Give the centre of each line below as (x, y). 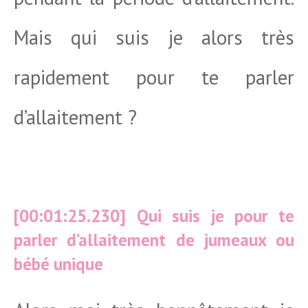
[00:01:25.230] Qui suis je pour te (154, 216)
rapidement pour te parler (154, 77)
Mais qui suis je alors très (154, 37)
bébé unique (58, 264)
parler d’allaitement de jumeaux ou (154, 240)
